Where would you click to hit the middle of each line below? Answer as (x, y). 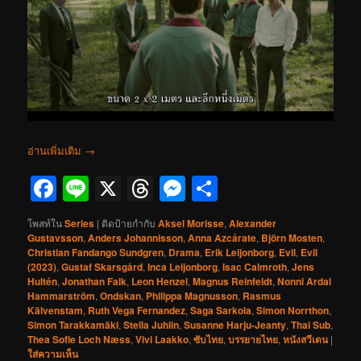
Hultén (43, 282)
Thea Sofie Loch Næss (79, 340)
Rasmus (262, 296)
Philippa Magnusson (192, 296)
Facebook (114, 189)
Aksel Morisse (191, 224)
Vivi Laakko (162, 340)
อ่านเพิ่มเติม (56, 150)
